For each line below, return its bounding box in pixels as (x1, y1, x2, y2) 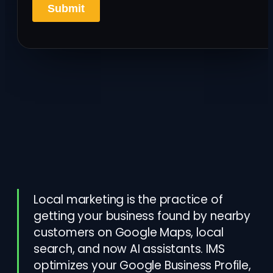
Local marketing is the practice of (34, 191, 223, 208)
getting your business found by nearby (34, 208, 250, 224)
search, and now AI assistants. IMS (34, 241, 225, 257)
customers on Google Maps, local (34, 224, 224, 241)
